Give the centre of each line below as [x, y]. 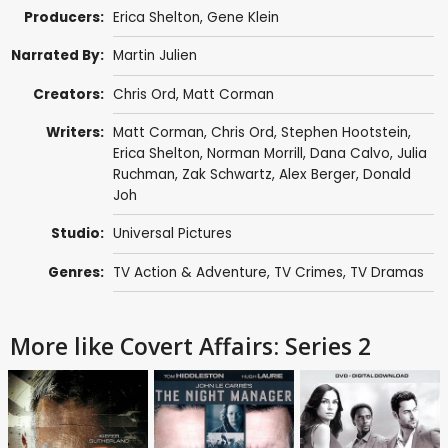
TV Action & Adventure [189, 272]
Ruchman [143, 175]
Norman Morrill [254, 154]
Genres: [76, 272]
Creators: [69, 94]
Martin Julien [154, 56]
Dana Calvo [349, 154]
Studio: [78, 234]
